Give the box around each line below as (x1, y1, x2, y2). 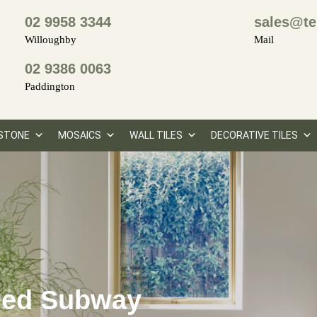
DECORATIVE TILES (210, 129, 298, 141)
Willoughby (25, 34, 77, 45)
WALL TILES (129, 129, 183, 141)
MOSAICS (57, 129, 101, 141)
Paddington (25, 81, 76, 92)
